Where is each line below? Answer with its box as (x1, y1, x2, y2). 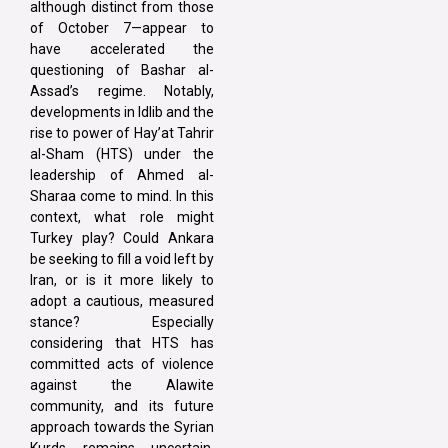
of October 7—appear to (30, 20, 214, 37)
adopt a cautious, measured (30, 293, 214, 310)
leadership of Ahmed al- (30, 167, 214, 184)
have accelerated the (30, 41, 214, 58)
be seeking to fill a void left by (30, 251, 214, 268)
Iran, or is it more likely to (30, 272, 214, 289)
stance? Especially (30, 314, 214, 331)
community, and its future (30, 398, 214, 415)
